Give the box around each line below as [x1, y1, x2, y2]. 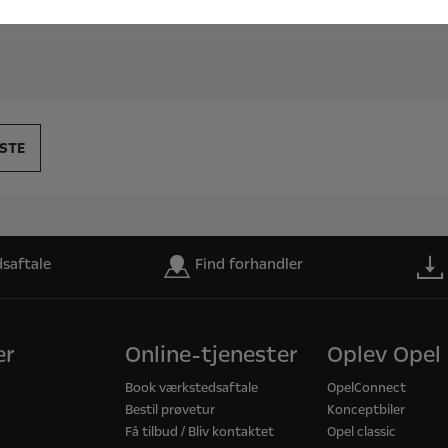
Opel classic [327, 423, 397, 441]
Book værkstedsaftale [124, 379, 258, 397]
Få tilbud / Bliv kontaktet [124, 423, 274, 441]
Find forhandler [195, 254, 303, 274]
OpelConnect [327, 379, 407, 397]
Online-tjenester [124, 340, 298, 370]
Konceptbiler [327, 401, 406, 419]
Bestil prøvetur [124, 401, 215, 419]
